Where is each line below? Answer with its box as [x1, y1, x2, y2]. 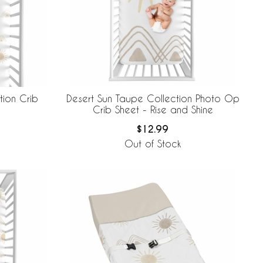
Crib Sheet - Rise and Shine [92, 104, 213, 116]
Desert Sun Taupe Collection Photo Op [66, 93, 240, 104]
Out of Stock [124, 138, 181, 150]
